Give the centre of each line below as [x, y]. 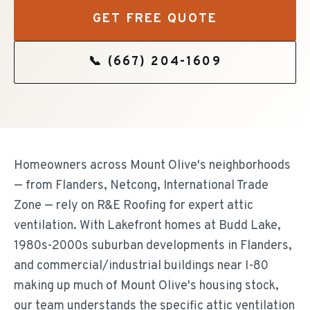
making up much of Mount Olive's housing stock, [146, 286]
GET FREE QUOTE [155, 19]
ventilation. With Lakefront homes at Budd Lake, [147, 226]
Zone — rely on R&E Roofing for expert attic [134, 206]
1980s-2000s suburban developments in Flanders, [153, 246]
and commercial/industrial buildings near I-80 [141, 266]
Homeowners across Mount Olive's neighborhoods [152, 166]
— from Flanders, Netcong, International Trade [141, 186]
